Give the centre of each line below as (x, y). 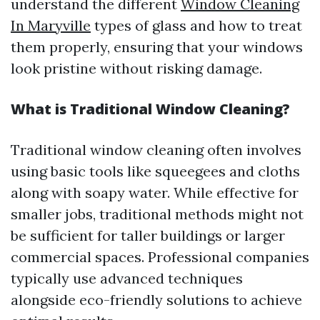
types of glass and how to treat (196, 25)
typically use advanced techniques (127, 278)
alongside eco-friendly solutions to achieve (156, 300)
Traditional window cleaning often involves (156, 150)
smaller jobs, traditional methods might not (157, 214)
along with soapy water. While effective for (155, 192)
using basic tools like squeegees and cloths (155, 171)
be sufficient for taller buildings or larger (148, 235)
